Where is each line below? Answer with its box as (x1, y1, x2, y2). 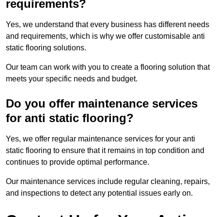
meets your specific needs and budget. (6, 75, 138, 83)
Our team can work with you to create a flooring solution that (6, 63, 210, 72)
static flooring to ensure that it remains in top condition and (6, 146, 204, 155)
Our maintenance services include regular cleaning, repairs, (6, 177, 210, 186)
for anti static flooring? (6, 111, 134, 125)
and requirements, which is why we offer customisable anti (6, 32, 205, 41)
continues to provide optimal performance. (6, 158, 149, 167)
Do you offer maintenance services (6, 97, 198, 110)
